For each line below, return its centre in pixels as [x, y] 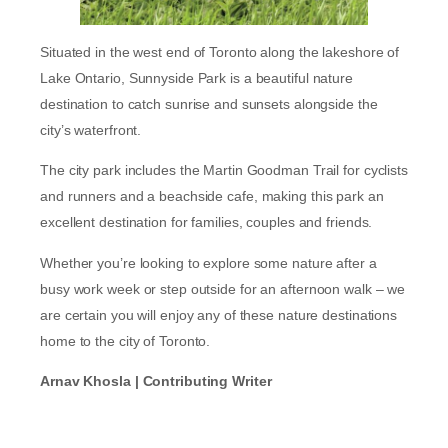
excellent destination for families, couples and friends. [208, 222]
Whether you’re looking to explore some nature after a [208, 262]
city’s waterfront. [93, 130]
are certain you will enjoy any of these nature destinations [219, 314]
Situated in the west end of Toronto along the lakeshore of [220, 52]
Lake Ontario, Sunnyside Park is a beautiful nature [196, 78]
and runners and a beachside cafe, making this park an [212, 196]
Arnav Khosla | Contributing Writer [156, 381]
